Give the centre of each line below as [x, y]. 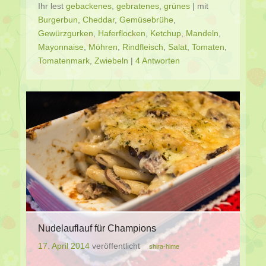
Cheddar [99, 19]
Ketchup [166, 33]
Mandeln [202, 33]
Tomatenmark [64, 60]
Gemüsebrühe [146, 19]
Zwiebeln [111, 60]
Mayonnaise [61, 47]
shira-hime [164, 246]
